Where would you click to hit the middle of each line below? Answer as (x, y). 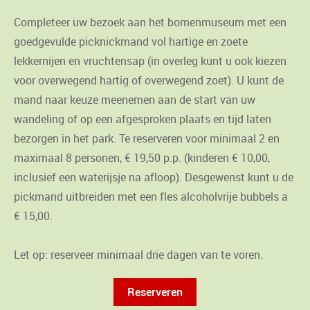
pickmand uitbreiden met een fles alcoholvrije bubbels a (151, 197)
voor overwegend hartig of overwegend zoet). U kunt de (149, 81)
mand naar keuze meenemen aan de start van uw (135, 100)
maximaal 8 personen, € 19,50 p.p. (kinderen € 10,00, (142, 158)
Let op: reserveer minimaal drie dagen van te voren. (138, 255)
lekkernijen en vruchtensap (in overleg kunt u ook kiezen (150, 61)
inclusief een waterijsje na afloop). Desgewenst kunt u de (154, 177)
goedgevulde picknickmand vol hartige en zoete (131, 42)
